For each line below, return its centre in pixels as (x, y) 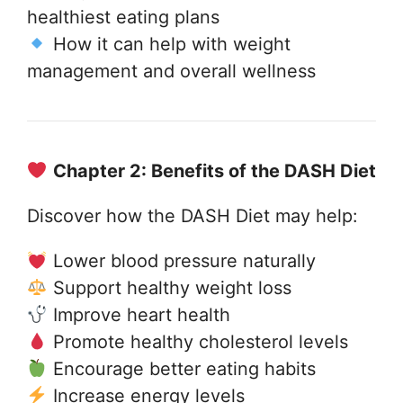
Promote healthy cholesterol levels (197, 341)
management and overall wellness (171, 71)
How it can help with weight (169, 44)
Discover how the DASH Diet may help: (193, 215)
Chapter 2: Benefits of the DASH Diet (214, 170)
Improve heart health (139, 314)
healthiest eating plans (123, 17)
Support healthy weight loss (169, 287)
